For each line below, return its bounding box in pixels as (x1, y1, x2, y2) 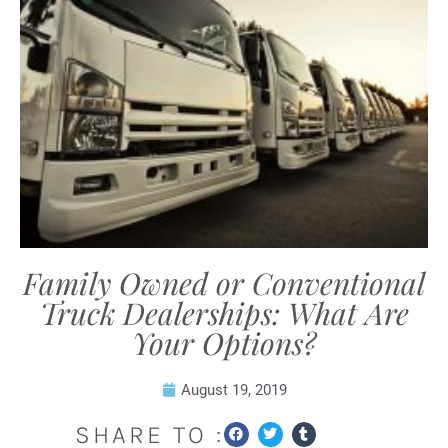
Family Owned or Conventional (23, 263, 425, 303)
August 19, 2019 (180, 381, 287, 399)
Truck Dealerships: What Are (39, 293, 409, 333)
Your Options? (132, 323, 316, 363)
